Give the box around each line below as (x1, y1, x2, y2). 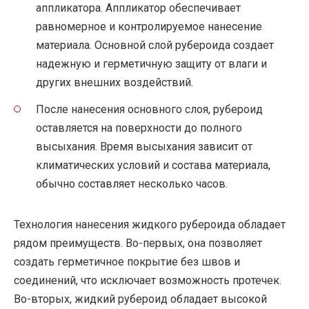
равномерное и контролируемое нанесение (36, 20, 262, 34)
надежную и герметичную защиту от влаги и (36, 57, 267, 71)
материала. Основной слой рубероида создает (36, 39, 274, 52)
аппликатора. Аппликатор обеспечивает (36, 1, 241, 15)
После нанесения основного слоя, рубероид (36, 102, 263, 116)
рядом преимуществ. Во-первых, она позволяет (14, 236, 262, 250)
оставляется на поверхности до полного (36, 121, 242, 134)
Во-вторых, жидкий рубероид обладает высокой (14, 292, 267, 306)
